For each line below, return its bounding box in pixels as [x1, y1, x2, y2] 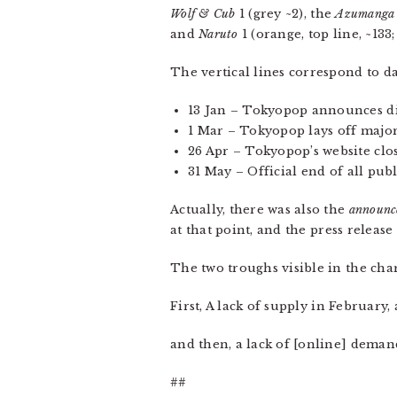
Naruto [198, 26, 238, 42]
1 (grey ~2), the [235, 5, 336, 21]
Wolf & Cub [170, 5, 236, 21]
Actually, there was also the [170, 201, 349, 217]
